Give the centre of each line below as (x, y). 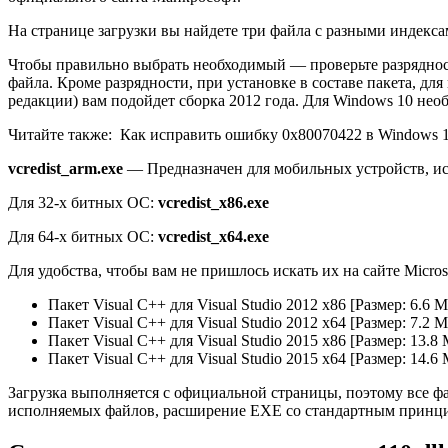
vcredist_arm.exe (65, 169)
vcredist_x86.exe (213, 203)
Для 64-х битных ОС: (83, 237)
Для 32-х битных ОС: (83, 203)
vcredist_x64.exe (213, 237)
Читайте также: (60, 135)
